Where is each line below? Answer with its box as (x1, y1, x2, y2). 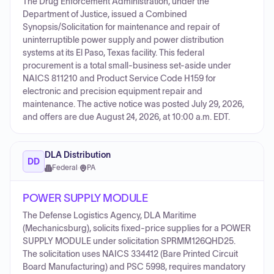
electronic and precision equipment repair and (23, 87, 202, 96)
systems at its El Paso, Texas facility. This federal (23, 48, 204, 57)
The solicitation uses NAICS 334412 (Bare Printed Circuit (23, 250, 238, 259)
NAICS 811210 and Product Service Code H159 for (23, 74, 216, 83)
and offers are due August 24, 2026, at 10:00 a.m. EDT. (23, 113, 230, 122)
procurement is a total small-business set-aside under (23, 61, 231, 70)
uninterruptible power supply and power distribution (23, 35, 224, 45)
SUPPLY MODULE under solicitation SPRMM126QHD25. (23, 237, 235, 246)
